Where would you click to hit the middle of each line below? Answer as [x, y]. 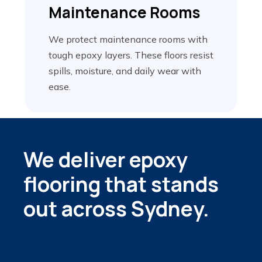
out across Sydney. [117, 209]
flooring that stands [121, 185]
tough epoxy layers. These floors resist [131, 55]
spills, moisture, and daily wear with [125, 71]
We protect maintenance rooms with [128, 39]
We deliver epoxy [106, 160]
